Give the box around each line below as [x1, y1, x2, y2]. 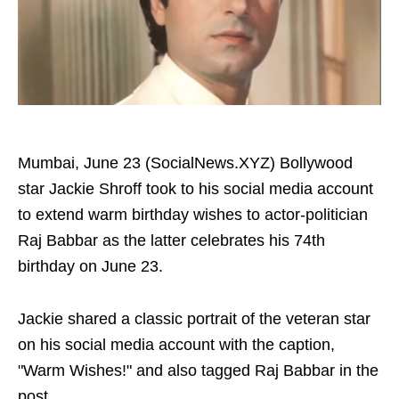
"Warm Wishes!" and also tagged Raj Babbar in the [18, 362, 379, 379]
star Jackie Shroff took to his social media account [18, 180, 373, 198]
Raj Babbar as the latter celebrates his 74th [18, 232, 325, 249]
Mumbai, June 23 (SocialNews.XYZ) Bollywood [18, 154, 353, 172]
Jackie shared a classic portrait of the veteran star [18, 310, 370, 328]
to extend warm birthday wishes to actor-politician [18, 206, 368, 224]
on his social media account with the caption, [18, 336, 335, 354]
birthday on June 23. [18, 257, 163, 275]
